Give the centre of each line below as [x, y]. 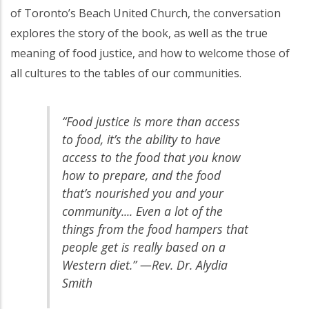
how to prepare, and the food [141, 175]
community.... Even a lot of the [142, 211]
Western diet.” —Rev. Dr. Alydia [144, 265]
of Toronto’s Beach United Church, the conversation [146, 13]
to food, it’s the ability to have [141, 139]
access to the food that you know [151, 157]
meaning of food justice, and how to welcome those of [150, 53]
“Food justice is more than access [151, 121]
